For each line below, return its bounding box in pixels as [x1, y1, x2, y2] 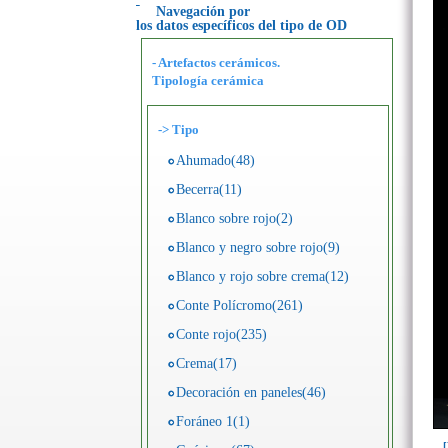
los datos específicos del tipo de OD [136, 18, 347, 33]
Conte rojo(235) [176, 327, 267, 342]
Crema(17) [176, 356, 237, 371]
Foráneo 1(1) [176, 414, 250, 429]
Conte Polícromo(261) [176, 298, 303, 313]
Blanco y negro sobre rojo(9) [176, 240, 340, 255]
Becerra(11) [176, 182, 242, 197]
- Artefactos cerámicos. [152, 55, 280, 70]
